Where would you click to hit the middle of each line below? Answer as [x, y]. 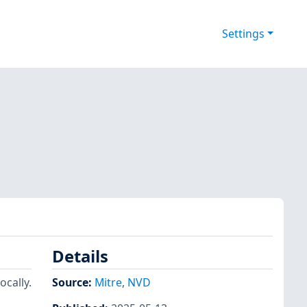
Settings [243, 34]
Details [80, 257]
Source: [73, 282]
